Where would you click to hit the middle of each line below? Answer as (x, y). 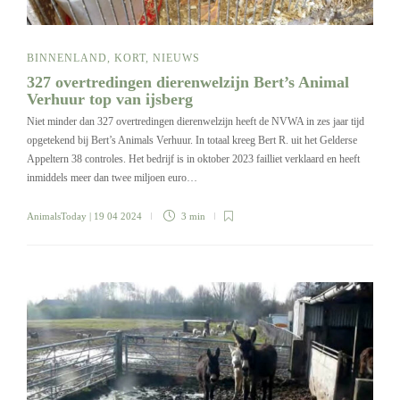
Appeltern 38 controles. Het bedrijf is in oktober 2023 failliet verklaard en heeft (193, 159)
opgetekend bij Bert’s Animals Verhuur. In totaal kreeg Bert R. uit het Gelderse (192, 141)
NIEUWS (176, 58)
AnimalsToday (57, 217)
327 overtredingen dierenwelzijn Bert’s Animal (188, 83)
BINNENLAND (67, 58)
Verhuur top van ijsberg (112, 100)
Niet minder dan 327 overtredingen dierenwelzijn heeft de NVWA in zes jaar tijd (196, 122)
